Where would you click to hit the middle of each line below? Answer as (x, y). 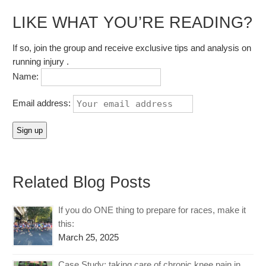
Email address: (43, 103)
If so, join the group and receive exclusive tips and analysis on (132, 47)
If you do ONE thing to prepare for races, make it (152, 210)
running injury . (41, 61)
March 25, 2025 (89, 237)
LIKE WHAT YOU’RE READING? (133, 23)
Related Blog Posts (82, 182)
